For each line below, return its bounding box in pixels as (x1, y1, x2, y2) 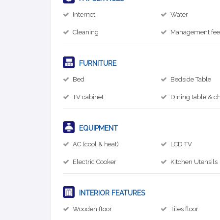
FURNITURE (77, 59, 116, 67)
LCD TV (170, 140, 192, 148)
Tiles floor (170, 205, 199, 213)
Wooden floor (73, 205, 112, 213)
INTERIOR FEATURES (77, 189, 145, 197)
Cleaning (73, 28, 99, 36)
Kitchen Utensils (170, 158, 218, 165)
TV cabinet (73, 93, 104, 101)
